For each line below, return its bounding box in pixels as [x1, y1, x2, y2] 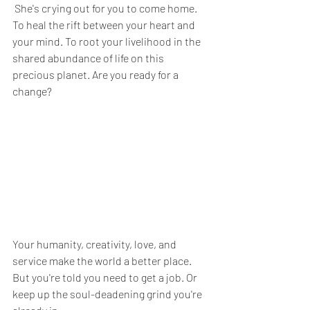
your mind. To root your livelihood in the [12, 35, 203, 48]
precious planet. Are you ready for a [12, 68, 181, 81]
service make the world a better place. [12, 253, 194, 267]
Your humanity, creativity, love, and [12, 237, 179, 250]
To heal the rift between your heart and [12, 18, 197, 31]
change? [12, 84, 52, 98]
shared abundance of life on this [12, 51, 166, 64]
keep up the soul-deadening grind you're [12, 286, 204, 300]
